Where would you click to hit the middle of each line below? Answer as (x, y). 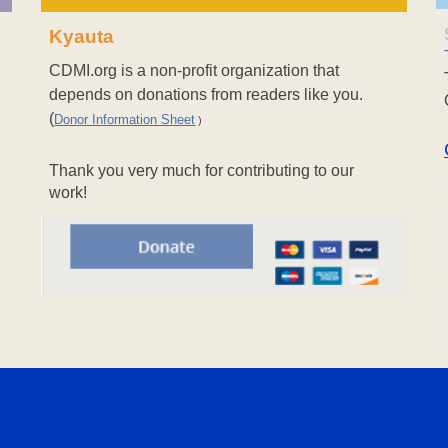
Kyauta (82, 37)
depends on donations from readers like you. (206, 94)
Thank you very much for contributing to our (202, 170)
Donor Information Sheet (125, 119)
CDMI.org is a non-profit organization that (194, 70)
